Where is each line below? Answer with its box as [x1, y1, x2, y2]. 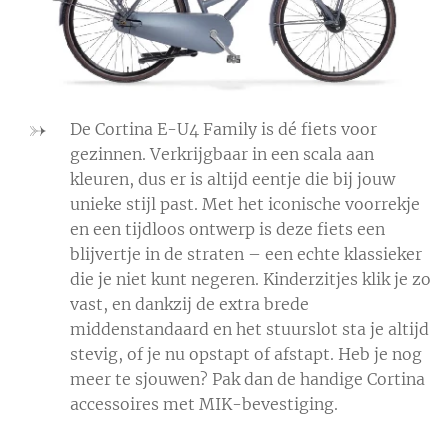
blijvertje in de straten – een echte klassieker [70, 244, 422, 265]
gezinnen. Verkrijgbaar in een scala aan [70, 144, 374, 165]
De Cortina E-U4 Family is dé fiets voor [70, 119, 377, 140]
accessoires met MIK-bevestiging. [70, 394, 342, 415]
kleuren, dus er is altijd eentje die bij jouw [70, 169, 395, 190]
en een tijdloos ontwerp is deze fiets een [70, 219, 385, 240]
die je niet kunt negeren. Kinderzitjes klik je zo [70, 269, 431, 290]
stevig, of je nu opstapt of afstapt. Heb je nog [70, 344, 422, 365]
